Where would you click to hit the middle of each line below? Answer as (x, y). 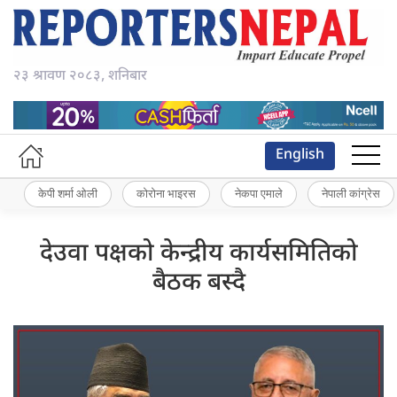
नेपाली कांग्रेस (351, 194)
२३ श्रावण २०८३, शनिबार (80, 77)
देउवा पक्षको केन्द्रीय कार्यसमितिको (198, 254)
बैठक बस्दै (198, 283)
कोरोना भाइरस (166, 194)
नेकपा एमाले (259, 194)
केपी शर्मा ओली (68, 194)
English (300, 155)
